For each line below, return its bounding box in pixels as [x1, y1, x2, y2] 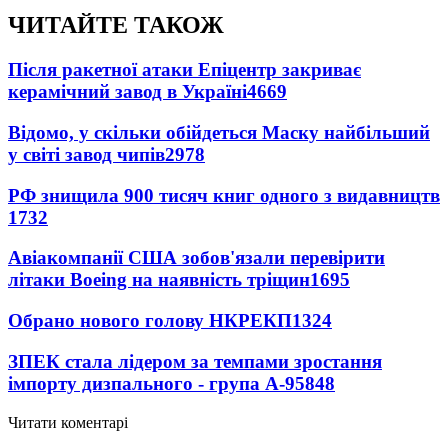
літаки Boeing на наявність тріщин [8, 269, 310, 291]
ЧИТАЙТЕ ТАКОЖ [8, 12, 224, 39]
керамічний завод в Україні [8, 81, 247, 103]
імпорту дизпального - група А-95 [8, 372, 305, 394]
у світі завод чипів [8, 143, 165, 165]
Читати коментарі [8, 413, 128, 431]
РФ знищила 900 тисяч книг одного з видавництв [8, 184, 440, 206]
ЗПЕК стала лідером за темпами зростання [8, 350, 382, 372]
